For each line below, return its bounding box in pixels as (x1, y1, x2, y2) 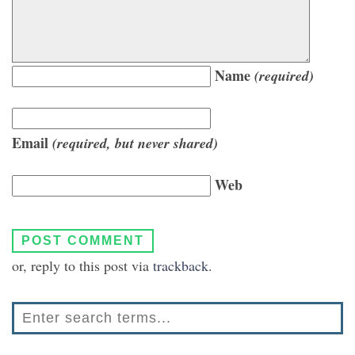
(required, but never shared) (52, 133, 218, 153)
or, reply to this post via (12, 256, 153, 275)
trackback (153, 256, 208, 275)
